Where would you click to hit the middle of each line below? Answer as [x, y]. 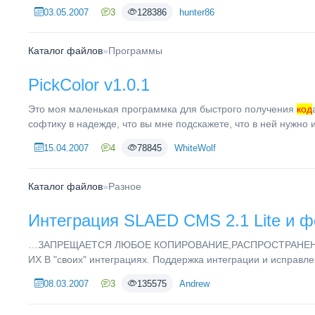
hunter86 [197, 12]
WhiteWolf [195, 148]
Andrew [194, 283]
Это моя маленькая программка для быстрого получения [162, 109]
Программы [135, 51]
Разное [125, 186]
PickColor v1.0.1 [89, 85]
